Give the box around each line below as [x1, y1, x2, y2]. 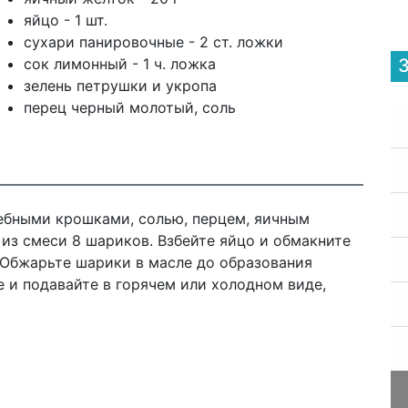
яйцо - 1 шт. [23, 11, 107, 29]
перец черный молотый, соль [23, 98, 236, 117]
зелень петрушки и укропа [23, 76, 217, 95]
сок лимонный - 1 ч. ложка [23, 55, 216, 73]
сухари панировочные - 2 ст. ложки [23, 33, 283, 51]
